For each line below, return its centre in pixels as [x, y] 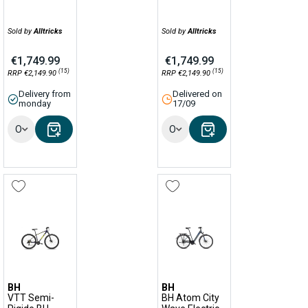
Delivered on [197, 94]
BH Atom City [190, 298]
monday [35, 103]
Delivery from [45, 94]
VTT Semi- [31, 298]
